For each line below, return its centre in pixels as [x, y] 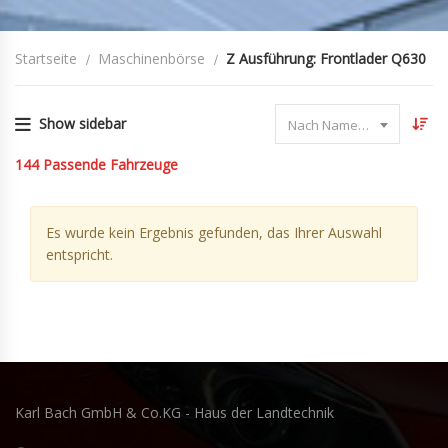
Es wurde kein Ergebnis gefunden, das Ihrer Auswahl [214, 232]
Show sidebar [82, 123]
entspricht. [79, 254]
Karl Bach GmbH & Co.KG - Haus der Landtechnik [174, 412]
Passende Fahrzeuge [110, 164]
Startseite [46, 58]
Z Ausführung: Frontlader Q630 [326, 58]
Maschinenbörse [151, 58]
